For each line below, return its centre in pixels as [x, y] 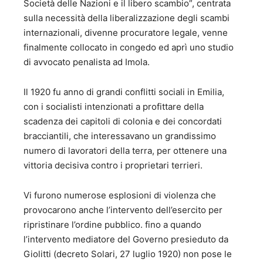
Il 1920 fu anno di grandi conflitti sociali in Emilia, [124, 92]
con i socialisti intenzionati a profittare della [114, 107]
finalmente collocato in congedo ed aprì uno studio [129, 48]
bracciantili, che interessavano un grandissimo [120, 136]
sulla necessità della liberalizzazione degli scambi [127, 18]
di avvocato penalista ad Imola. [87, 62]
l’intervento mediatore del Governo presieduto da [126, 240]
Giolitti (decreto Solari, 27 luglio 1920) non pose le [128, 254]
